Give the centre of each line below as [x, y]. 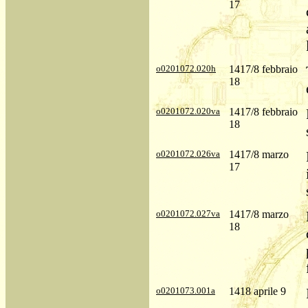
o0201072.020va [188, 111]
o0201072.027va [188, 213]
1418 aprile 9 [257, 291]
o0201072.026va [188, 154]
